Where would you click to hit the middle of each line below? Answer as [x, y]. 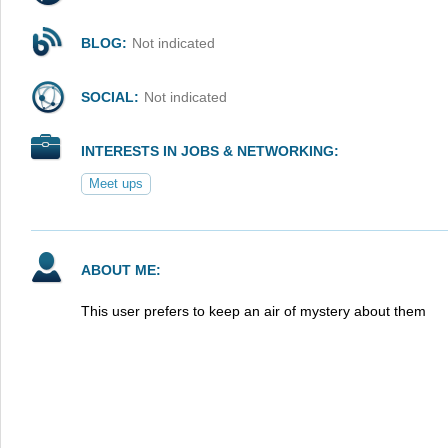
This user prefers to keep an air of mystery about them [253, 311]
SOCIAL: [110, 97]
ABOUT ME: [121, 270]
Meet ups [116, 183]
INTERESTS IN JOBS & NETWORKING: [210, 151]
